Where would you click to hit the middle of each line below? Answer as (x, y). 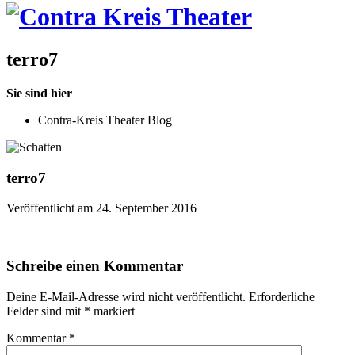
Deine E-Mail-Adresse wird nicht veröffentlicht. (126, 296)
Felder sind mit (45, 311)
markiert (113, 311)
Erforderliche (282, 296)
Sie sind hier (39, 93)
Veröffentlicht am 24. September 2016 (101, 208)
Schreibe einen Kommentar (95, 265)
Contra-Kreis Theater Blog (105, 120)
